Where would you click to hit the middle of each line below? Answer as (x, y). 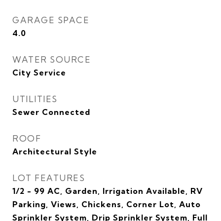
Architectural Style (55, 151)
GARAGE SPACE (51, 20)
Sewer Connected (51, 112)
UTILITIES (35, 99)
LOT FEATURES (49, 178)
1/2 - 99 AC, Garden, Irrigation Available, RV (108, 191)
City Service (39, 73)
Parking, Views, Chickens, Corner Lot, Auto (107, 204)
